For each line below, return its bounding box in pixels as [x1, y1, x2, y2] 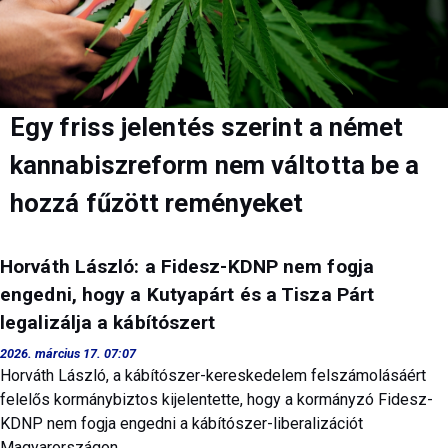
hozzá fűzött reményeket [10, 187, 304, 218]
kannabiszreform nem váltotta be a [10, 149, 420, 180]
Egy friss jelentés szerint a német [10, 111, 404, 142]
